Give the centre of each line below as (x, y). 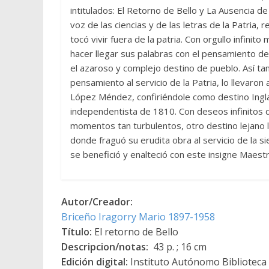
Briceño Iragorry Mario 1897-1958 (138, 216)
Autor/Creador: (97, 201)
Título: (77, 231)
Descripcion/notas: (105, 246)
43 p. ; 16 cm (177, 246)
